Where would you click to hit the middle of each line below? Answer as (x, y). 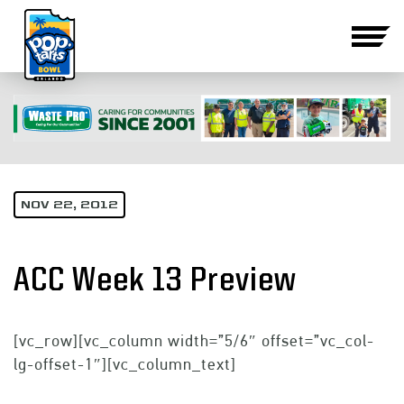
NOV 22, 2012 (69, 206)
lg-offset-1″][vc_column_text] (125, 364)
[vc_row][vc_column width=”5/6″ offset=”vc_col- (194, 341)
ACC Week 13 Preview (155, 282)
